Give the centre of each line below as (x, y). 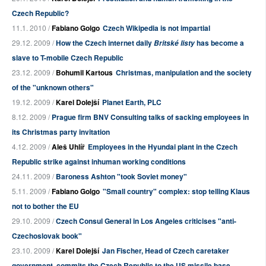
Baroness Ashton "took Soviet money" (121, 176)
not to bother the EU (45, 206)
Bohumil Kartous (84, 72)
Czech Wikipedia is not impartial (156, 28)
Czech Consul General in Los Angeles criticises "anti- (146, 221)
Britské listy (174, 43)
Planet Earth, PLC (132, 102)
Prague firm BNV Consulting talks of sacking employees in (150, 117)
